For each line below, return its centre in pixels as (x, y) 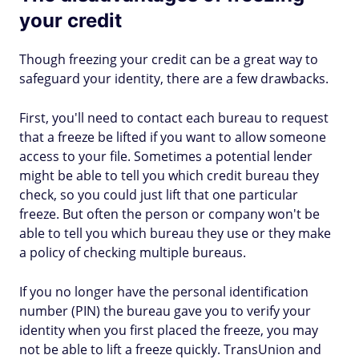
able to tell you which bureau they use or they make (175, 233)
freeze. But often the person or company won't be (169, 214)
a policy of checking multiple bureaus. (133, 252)
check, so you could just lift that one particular (159, 195)
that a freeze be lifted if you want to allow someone (173, 137)
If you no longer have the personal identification (164, 292)
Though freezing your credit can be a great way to (169, 59)
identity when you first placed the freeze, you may (169, 330)
